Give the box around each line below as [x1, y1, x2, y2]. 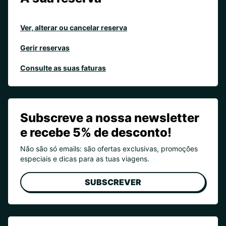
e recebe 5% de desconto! [20, 125, 172, 140]
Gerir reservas [20, 43, 70, 52]
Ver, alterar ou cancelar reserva [20, 23, 127, 32]
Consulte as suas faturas [20, 64, 106, 72]
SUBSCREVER [85, 177, 141, 187]
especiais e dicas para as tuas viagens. [20, 154, 149, 163]
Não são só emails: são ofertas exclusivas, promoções [20, 144, 198, 153]
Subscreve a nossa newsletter [20, 110, 199, 125]
